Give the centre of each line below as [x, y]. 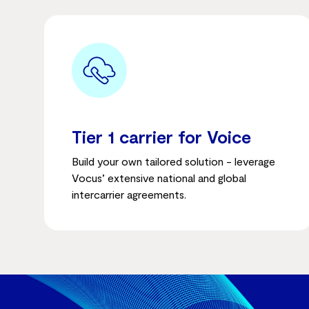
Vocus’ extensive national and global [159, 178]
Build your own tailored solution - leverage [173, 161]
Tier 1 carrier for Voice [161, 137]
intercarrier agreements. [129, 194]
